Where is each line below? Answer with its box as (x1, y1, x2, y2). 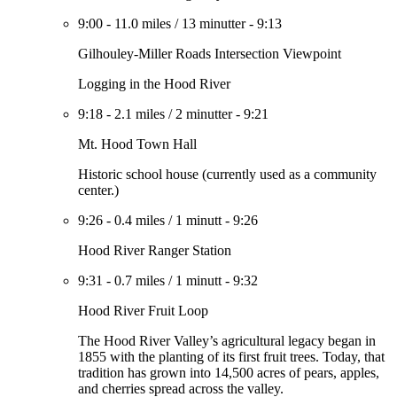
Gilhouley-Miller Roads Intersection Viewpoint (78, 46, 341, 61)
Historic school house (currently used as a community (78, 167, 377, 182)
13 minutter (182, 16, 245, 31)
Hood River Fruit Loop (78, 303, 208, 318)
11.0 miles (114, 16, 171, 31)
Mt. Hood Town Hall (78, 136, 197, 152)
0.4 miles (114, 213, 165, 228)
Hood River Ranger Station (78, 243, 231, 258)
